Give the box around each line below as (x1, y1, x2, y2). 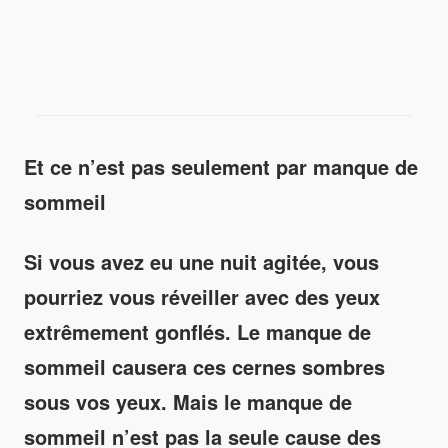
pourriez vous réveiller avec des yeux (24, 281, 380, 311)
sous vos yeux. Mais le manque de (24, 386, 352, 416)
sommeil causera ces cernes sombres (24, 351, 385, 381)
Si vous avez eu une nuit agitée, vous (24, 246, 379, 276)
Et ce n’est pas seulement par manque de (24, 151, 418, 181)
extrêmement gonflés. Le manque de (24, 316, 371, 346)
